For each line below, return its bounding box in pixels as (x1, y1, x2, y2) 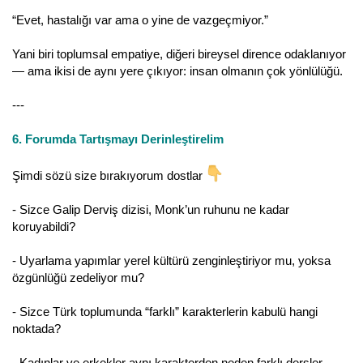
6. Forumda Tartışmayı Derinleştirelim (12, 131, 224, 146)
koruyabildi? (12, 219, 75, 233)
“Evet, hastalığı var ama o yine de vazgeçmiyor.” (12, 12, 268, 27)
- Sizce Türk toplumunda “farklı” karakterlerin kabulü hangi (12, 304, 318, 318)
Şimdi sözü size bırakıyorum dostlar (12, 168, 206, 182)
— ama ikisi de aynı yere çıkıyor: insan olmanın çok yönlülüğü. (12, 63, 343, 78)
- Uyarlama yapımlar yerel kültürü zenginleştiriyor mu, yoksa (12, 253, 331, 267)
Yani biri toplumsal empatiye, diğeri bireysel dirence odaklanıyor (12, 46, 346, 61)
